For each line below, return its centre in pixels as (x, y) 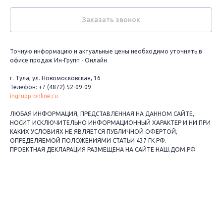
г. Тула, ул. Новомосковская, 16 (55, 78)
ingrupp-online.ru (34, 96)
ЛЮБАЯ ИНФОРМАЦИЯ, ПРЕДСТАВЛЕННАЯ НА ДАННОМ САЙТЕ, (102, 114)
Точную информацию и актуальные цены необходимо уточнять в (106, 51)
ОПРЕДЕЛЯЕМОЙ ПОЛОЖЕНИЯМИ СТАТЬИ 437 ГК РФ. (88, 140)
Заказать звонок (111, 20)
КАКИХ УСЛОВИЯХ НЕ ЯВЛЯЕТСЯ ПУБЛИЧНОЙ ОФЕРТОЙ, (94, 132)
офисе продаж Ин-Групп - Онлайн (58, 60)
